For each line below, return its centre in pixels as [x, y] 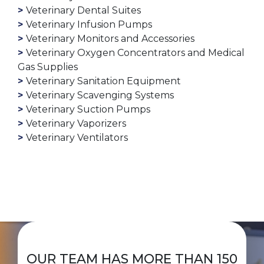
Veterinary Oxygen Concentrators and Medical [135, 53]
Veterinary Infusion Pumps [89, 25]
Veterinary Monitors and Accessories [110, 39]
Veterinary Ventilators [77, 138]
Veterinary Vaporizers [76, 124]
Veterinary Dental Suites [83, 11]
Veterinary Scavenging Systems [100, 95]
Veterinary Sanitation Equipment [103, 81]
